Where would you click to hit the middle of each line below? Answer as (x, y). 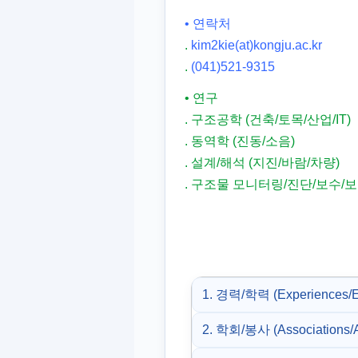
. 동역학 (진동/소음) (240, 141)
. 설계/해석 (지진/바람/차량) (262, 163)
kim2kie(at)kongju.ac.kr (257, 45)
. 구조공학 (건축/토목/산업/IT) (268, 119)
